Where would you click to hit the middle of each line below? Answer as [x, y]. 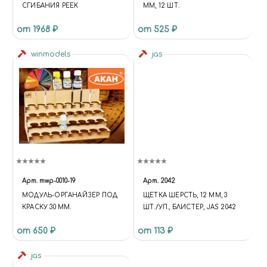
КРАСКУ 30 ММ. [47, 207]
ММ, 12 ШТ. [161, 6]
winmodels [49, 55]
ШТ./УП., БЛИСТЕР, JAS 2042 [190, 207]
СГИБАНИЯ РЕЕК [50, 6]
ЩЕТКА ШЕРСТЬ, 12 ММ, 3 [185, 195]
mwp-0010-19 [58, 181]
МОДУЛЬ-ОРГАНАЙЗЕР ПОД [70, 195]
